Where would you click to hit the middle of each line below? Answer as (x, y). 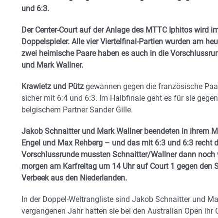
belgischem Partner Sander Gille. (77, 109)
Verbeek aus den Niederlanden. (74, 178)
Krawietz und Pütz (53, 86)
